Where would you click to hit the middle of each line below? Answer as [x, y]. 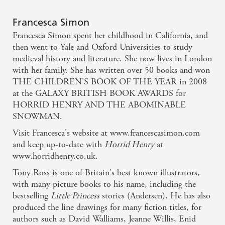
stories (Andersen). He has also [155, 196]
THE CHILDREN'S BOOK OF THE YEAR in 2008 [110, 82]
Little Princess [75, 196]
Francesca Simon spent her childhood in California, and [110, 36]
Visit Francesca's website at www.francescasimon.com [106, 133]
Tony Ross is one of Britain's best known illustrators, [106, 173]
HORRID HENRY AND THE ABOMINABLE [99, 105]
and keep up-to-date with [59, 145]
